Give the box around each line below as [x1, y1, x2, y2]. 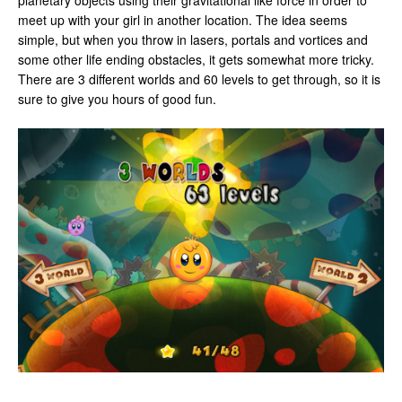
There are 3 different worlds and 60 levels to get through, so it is [18, 70, 380, 88]
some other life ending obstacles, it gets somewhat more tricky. [18, 50, 374, 68]
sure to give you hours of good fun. [18, 90, 216, 108]
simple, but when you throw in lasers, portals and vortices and [18, 31, 368, 48]
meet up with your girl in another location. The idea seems [18, 11, 347, 29]
